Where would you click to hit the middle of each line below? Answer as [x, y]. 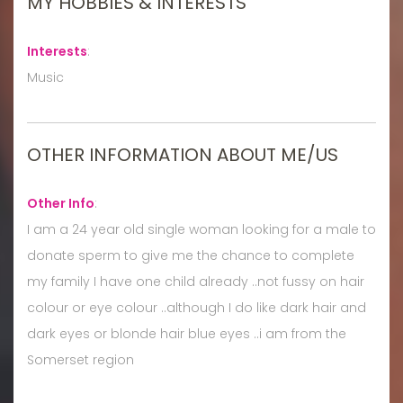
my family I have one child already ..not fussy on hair [196, 281]
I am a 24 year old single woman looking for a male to [201, 229]
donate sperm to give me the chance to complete [191, 255]
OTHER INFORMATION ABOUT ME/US [183, 154]
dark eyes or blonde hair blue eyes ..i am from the [187, 333]
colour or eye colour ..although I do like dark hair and [197, 307]
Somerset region [81, 359]
